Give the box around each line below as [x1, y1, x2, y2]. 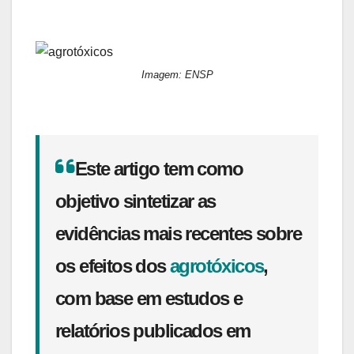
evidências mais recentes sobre [55, 222, 301, 244]
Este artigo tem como [75, 157, 243, 179]
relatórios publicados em [55, 319, 250, 341]
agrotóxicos [170, 254, 264, 277]
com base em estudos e [55, 287, 243, 309]
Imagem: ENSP [141, 69, 213, 81]
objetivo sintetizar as [55, 190, 216, 212]
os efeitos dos [55, 254, 170, 277]
